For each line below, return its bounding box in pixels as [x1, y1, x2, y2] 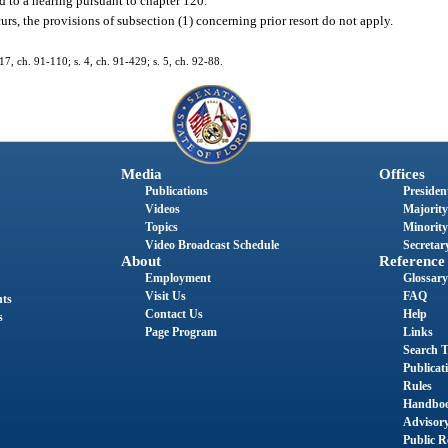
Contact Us [144, 307, 203, 322]
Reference [378, 253, 445, 270]
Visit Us [144, 289, 186, 304]
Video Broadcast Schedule [144, 238, 279, 253]
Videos [144, 202, 180, 217]
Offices [378, 166, 425, 183]
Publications [144, 184, 208, 199]
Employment [144, 271, 211, 286]
